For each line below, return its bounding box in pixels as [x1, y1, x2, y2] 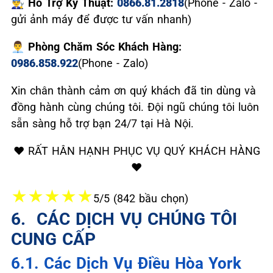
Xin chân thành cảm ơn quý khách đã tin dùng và [11, 83, 256, 97]
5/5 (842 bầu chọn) [93, 191, 188, 205]
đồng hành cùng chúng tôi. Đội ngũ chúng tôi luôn [11, 100, 259, 113]
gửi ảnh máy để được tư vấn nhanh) [11, 12, 191, 26]
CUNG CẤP [11, 229, 96, 249]
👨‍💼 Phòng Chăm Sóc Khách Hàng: [11, 40, 182, 53]
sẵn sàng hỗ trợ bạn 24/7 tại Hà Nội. [11, 116, 194, 130]
